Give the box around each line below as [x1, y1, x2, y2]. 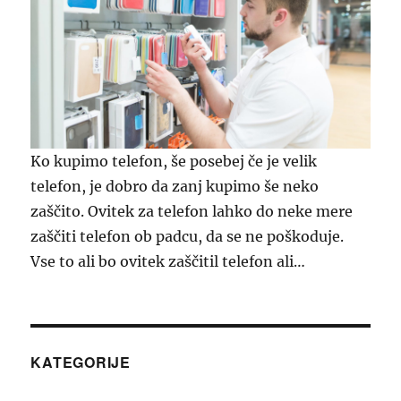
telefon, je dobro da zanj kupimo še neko [30, 177, 320, 196]
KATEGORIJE [30, 352, 131, 373]
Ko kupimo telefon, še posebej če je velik [30, 152, 318, 171]
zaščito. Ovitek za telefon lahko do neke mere [30, 202, 354, 221]
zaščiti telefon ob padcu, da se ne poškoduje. [30, 227, 345, 246]
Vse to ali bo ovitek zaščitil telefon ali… [30, 252, 306, 271]
